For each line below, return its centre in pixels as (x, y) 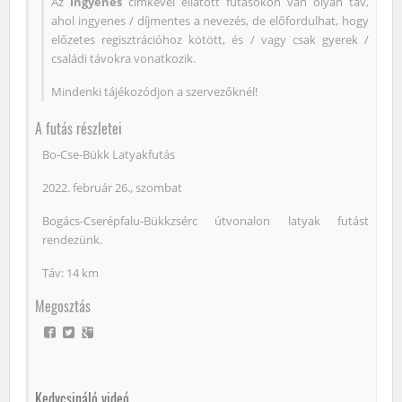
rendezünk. (72, 240)
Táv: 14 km (70, 273)
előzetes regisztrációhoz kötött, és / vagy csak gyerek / (210, 40)
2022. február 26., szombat (112, 188)
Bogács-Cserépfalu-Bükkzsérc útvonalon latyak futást (205, 221)
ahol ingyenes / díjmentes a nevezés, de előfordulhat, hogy (210, 21)
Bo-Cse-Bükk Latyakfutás (109, 155)
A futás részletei (79, 129)
